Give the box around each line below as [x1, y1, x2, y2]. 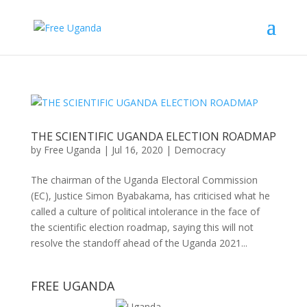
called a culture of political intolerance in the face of [30, 205, 260, 218]
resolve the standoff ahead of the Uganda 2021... [30, 236, 247, 249]
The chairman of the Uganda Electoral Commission [30, 173, 258, 186]
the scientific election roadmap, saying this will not [30, 221, 254, 234]
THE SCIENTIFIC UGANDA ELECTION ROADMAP [30, 129, 276, 144]
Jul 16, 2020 [111, 143, 163, 156]
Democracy [173, 143, 225, 156]
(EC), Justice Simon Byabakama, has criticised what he [30, 189, 270, 202]
